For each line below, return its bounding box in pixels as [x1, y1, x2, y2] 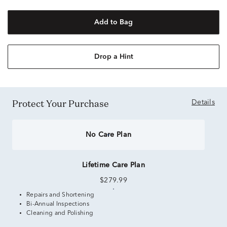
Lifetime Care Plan [82, 162, 145, 169]
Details [192, 99, 215, 106]
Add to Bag [94, 19, 133, 26]
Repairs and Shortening [26, 192, 95, 198]
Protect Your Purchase [18, 97, 109, 109]
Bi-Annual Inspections [26, 201, 89, 207]
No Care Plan [85, 131, 132, 138]
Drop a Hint [94, 53, 133, 60]
